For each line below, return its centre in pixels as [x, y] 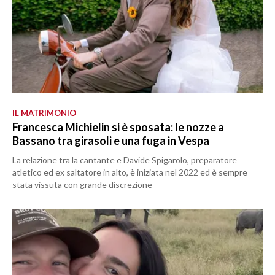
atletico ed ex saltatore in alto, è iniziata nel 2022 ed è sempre [130, 172]
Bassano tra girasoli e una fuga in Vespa [111, 140]
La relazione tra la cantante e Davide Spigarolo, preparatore [125, 160]
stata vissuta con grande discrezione [82, 184]
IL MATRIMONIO [44, 113]
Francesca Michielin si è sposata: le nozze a [118, 127]
